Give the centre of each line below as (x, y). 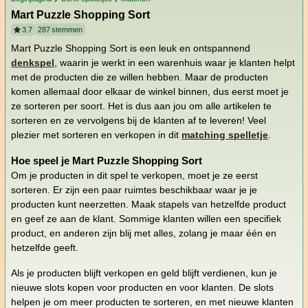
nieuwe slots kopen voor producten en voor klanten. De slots (142, 288)
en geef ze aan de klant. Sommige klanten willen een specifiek (146, 219)
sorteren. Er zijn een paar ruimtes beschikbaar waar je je (134, 190)
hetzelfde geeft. (45, 248)
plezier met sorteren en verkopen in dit (96, 135)
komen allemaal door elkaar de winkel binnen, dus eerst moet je (150, 92)
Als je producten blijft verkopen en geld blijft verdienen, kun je (144, 273)
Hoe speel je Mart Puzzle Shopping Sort (107, 161)
